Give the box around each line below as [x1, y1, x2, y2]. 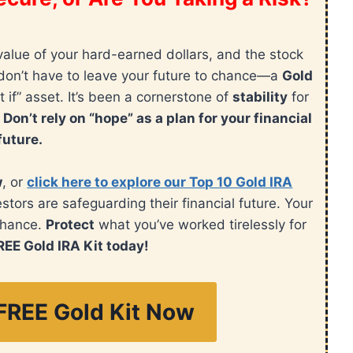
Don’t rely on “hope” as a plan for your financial [3, 110, 313, 127]
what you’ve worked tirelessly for [94, 217, 307, 233]
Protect [45, 217, 95, 233]
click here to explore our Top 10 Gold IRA [27, 174, 293, 191]
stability [232, 89, 288, 106]
